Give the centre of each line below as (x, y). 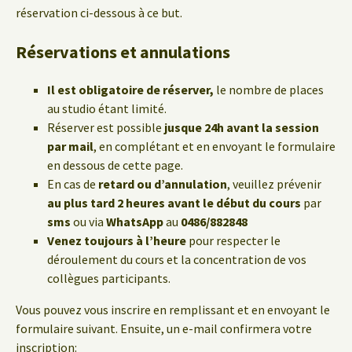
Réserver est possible (106, 127)
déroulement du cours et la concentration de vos (177, 259)
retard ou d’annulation (163, 184)
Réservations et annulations (123, 52)
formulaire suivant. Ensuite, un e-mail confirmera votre (164, 328)
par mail (70, 146)
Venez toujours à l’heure (117, 240)
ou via (88, 222)
